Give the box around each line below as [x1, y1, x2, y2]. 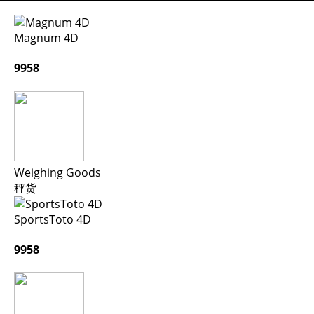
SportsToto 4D [14, 211, 91, 227]
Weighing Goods [14, 164, 101, 180]
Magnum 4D [14, 30, 78, 46]
